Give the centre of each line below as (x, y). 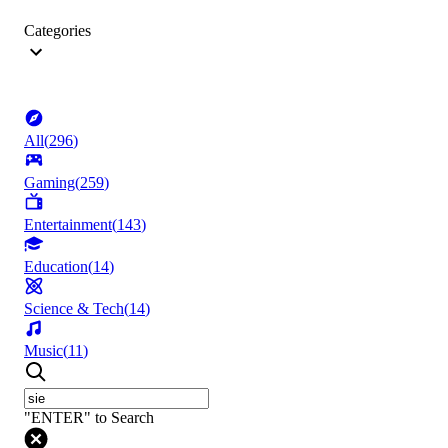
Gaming (49, 183)
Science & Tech (74, 309)
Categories (57, 31)
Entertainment (68, 225)
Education (56, 267)
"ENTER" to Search (89, 418)
